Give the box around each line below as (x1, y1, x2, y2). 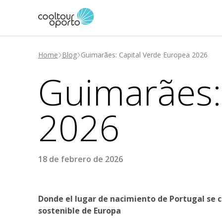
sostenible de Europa (38, 205, 121, 216)
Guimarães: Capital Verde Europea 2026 (81, 50, 208, 59)
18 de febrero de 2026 (38, 154, 123, 165)
